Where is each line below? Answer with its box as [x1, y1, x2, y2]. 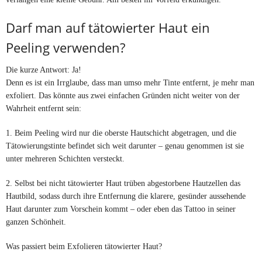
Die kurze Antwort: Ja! [6, 65, 81, 75]
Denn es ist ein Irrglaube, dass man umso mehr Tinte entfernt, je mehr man [6, 78, 254, 88]
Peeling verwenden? [6, 39, 125, 57]
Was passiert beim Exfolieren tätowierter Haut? [6, 242, 162, 251]
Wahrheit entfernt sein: [6, 104, 81, 113]
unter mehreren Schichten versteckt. [6, 154, 125, 164]
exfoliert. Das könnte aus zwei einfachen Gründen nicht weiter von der [6, 91, 240, 101]
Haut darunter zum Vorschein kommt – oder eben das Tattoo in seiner [6, 204, 236, 214]
